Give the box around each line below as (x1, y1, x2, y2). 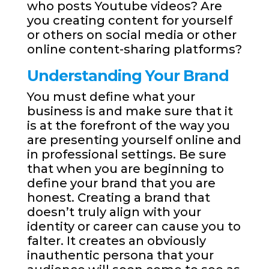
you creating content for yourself (26, 13, 232, 28)
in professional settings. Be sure (26, 147, 226, 162)
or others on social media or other (26, 28, 237, 43)
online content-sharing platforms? (26, 42, 242, 57)
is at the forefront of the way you (26, 118, 230, 133)
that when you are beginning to (26, 162, 224, 177)
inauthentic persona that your (26, 248, 214, 263)
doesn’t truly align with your (26, 205, 201, 220)
